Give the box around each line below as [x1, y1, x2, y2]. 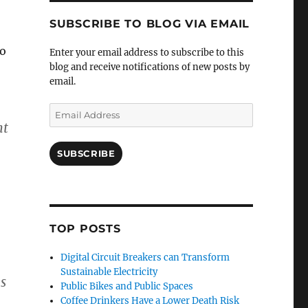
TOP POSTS [49, 222, 121, 236]
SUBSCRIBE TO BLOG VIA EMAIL [49, 17, 250, 31]
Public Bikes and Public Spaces [60, 280, 194, 293]
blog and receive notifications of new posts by [49, 61, 250, 74]
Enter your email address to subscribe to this [49, 47, 244, 59]
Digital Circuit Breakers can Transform [60, 252, 230, 264]
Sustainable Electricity [60, 266, 158, 278]
